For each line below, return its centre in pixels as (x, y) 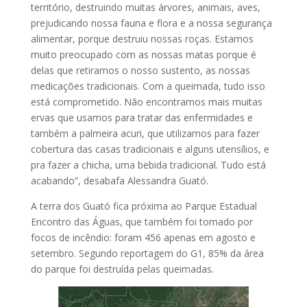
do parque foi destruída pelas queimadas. (122, 269)
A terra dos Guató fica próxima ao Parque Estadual (144, 206)
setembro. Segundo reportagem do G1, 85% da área (147, 253)
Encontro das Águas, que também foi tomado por (142, 221)
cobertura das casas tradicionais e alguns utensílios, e (150, 149)
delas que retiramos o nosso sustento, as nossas (140, 70)
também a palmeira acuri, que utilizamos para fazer (145, 133)
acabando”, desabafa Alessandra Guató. (119, 180)
